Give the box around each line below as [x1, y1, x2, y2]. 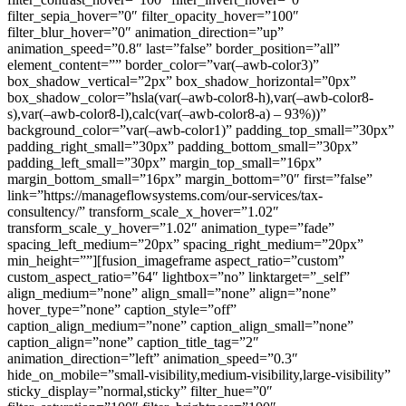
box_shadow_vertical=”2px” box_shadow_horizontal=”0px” [7, 72, 356, 89]
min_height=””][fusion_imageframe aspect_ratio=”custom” [7, 252, 344, 268]
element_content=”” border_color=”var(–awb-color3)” [7, 56, 319, 72]
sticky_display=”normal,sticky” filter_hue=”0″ [7, 382, 273, 399]
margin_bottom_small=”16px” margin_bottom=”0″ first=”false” [7, 170, 372, 187]
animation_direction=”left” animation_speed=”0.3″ [7, 350, 298, 366]
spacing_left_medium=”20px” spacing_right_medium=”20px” [7, 236, 363, 252]
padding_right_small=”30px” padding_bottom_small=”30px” [7, 138, 358, 154]
